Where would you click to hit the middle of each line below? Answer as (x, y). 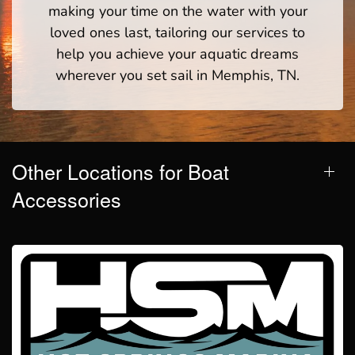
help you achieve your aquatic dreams (177, 53)
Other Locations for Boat (120, 171)
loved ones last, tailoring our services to (177, 32)
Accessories (67, 198)
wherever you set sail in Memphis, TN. (177, 75)
